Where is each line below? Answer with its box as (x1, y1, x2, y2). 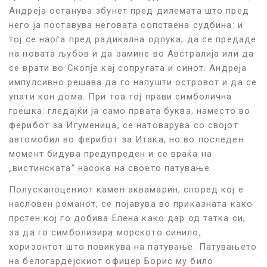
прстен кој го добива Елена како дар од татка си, (9, 212, 246, 223)
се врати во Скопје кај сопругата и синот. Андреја (9, 62, 247, 73)
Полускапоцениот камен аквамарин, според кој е (9, 184, 244, 195)
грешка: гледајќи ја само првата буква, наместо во (9, 105, 251, 116)
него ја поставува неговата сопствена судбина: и (9, 19, 243, 30)
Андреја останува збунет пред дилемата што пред (9, 5, 249, 16)
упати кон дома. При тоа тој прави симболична (9, 91, 232, 102)
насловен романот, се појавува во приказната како (9, 198, 253, 209)
